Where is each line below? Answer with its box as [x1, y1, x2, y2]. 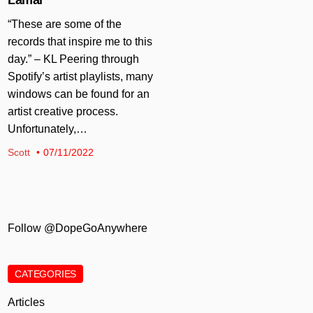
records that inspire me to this [8, 35, 153, 48]
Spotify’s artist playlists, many [8, 70, 154, 82]
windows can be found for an [8, 87, 150, 100]
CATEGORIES [15, 268, 77, 279]
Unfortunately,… [8, 122, 88, 135]
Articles [8, 296, 45, 308]
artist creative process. [8, 105, 119, 117]
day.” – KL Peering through [8, 52, 140, 65]
